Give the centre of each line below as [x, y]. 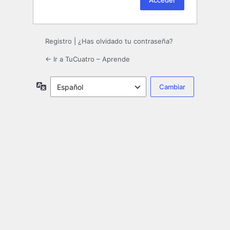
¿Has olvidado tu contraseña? [126, 41]
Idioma [57, 86]
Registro [59, 41]
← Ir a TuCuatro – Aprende [88, 59]
